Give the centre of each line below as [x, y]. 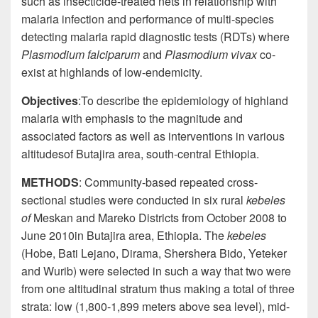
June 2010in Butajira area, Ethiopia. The [124, 235]
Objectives [50, 100]
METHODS [50, 182]
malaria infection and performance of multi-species [148, 18]
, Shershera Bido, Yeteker [223, 253]
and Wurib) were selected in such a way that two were [156, 270]
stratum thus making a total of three [206, 288]
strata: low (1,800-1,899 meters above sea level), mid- [155, 306]
